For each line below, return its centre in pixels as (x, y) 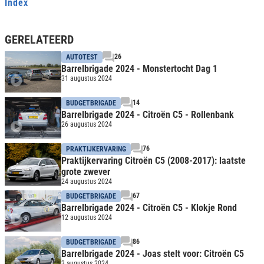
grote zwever (86, 172)
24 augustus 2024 (87, 182)
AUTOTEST (82, 57)
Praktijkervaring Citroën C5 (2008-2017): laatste (154, 161)
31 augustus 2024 (87, 79)
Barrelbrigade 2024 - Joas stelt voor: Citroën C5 (153, 254)
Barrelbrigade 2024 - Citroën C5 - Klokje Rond (149, 208)
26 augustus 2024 (87, 125)
